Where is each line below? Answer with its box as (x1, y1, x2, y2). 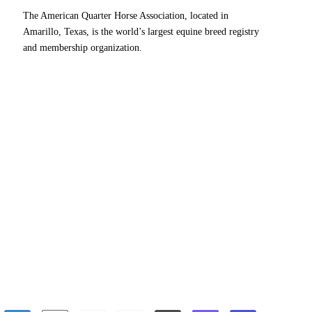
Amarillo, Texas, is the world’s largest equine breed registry (23, 26, 259, 38)
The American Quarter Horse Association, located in (23, 10, 228, 22)
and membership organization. (23, 42, 142, 54)
